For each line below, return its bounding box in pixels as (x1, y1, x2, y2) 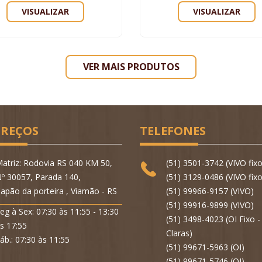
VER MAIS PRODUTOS (82, 60, 180, 74)
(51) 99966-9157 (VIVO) (166, 185, 254, 196)
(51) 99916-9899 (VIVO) (166, 199, 254, 211)
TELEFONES (140, 122, 206, 139)
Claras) (166, 227, 192, 239)
